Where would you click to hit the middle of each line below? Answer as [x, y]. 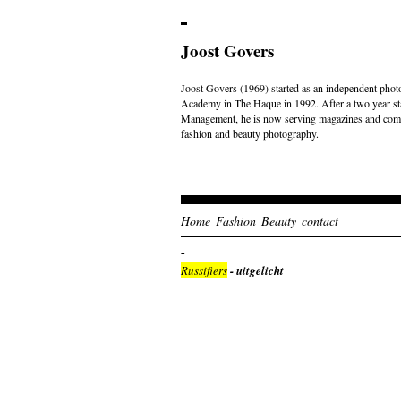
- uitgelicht [256, 270]
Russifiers [204, 270]
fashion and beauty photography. [250, 133]
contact [320, 221]
